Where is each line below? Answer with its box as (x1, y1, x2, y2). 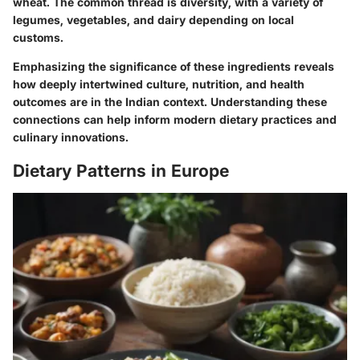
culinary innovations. (13, 130, 129, 145)
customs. (13, 31, 63, 45)
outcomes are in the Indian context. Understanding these (13, 95, 327, 109)
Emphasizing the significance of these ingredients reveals (13, 59, 334, 74)
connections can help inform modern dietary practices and (13, 112, 337, 127)
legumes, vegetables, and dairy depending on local (13, 13, 294, 27)
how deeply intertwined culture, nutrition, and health (13, 77, 305, 92)
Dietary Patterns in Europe (13, 161, 229, 182)
